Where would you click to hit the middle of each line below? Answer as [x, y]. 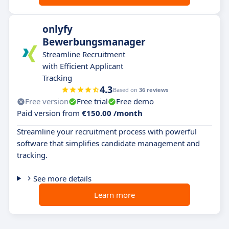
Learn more [114, 195]
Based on [126, 90]
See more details [62, 178]
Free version [47, 101]
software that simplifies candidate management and [108, 143]
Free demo [135, 101]
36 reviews [153, 90]
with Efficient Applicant [83, 66]
